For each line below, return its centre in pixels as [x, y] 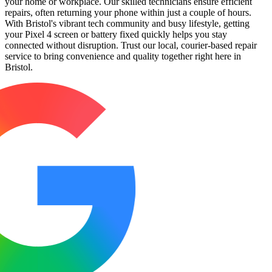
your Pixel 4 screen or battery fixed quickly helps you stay [116, 34]
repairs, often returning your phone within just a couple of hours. [128, 12]
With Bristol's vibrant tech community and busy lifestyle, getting [127, 23]
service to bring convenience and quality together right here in [123, 56]
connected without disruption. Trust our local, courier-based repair [131, 45]
